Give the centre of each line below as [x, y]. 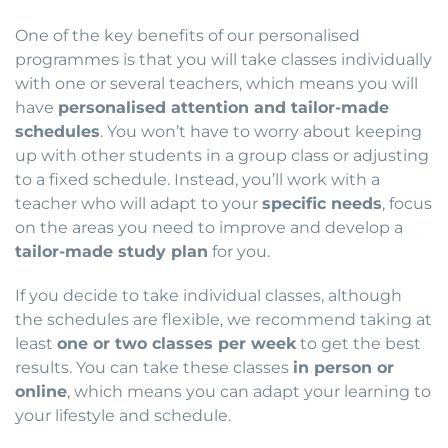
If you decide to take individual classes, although [208, 296]
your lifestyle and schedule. [123, 416]
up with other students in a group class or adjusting [222, 156]
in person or [343, 368]
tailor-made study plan [111, 252]
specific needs [322, 204]
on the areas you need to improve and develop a [209, 228]
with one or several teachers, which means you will [216, 84]
